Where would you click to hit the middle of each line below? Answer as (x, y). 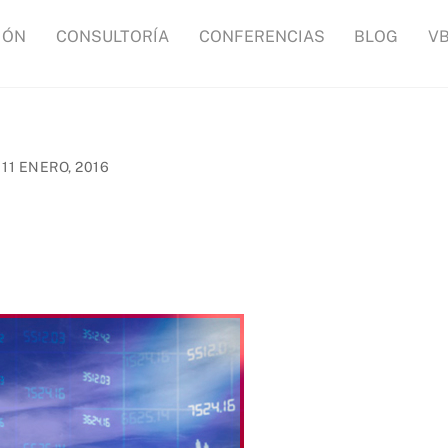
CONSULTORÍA (112, 36)
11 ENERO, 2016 (56, 166)
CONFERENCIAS (261, 36)
